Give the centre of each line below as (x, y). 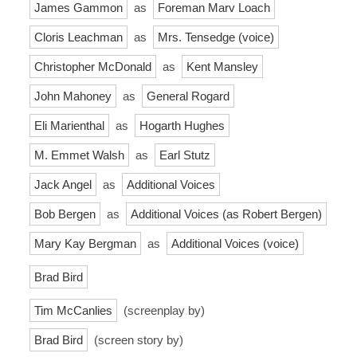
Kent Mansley (222, 66)
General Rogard (188, 96)
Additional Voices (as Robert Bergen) (226, 214)
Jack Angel (63, 184)
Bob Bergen (65, 214)
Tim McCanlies (73, 310)
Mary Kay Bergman (85, 243)
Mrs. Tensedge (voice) (216, 37)
